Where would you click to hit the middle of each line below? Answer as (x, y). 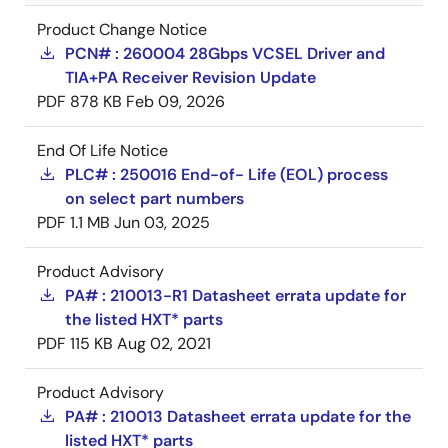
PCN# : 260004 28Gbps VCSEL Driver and (225, 53)
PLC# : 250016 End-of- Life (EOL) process (226, 174)
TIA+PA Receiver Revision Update (190, 77)
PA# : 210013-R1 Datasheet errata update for (235, 295)
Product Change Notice (122, 29)
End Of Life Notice (102, 150)
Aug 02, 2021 (164, 343)
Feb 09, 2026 (175, 101)
